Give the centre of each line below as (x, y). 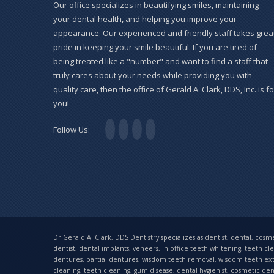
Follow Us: (72, 130)
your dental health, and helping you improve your (145, 19)
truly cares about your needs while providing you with (153, 76)
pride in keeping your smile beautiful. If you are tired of (155, 47)
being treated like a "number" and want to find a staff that (161, 61)
